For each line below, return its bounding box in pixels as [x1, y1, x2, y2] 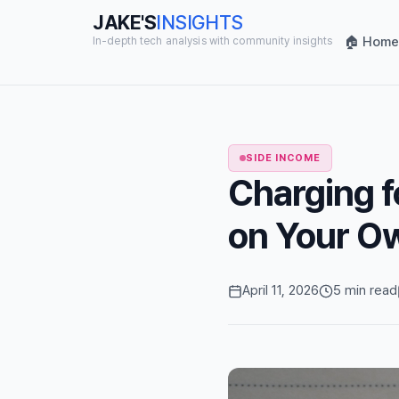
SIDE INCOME [246, 152, 321, 164]
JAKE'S [93, 11, 157, 34]
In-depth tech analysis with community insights [93, 35, 333, 47]
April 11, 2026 [242, 282, 319, 298]
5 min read [333, 282, 397, 298]
